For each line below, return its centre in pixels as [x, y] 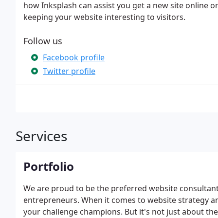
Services [41, 136]
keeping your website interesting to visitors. [104, 17]
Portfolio [49, 166]
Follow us [43, 41]
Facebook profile [74, 57]
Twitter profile [69, 71]
